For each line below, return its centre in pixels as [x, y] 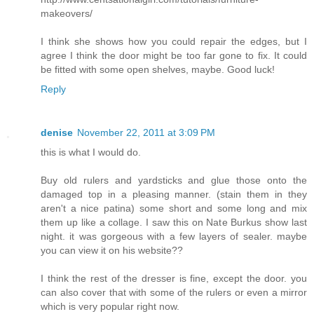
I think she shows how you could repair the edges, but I [174, 42]
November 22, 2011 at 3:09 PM [146, 132]
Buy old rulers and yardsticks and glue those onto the [174, 180]
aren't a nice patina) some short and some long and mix [174, 208]
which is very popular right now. [110, 306]
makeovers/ [67, 14]
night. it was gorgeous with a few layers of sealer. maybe [174, 236]
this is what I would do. [91, 152]
